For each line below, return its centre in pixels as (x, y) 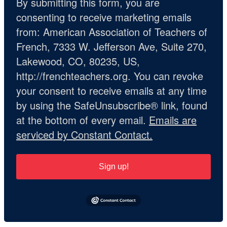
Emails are (173, 120)
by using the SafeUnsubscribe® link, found (112, 105)
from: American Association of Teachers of (112, 31)
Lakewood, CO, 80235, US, (78, 61)
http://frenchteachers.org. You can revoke (110, 75)
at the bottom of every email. (83, 120)
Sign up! (113, 166)
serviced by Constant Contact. (84, 134)
